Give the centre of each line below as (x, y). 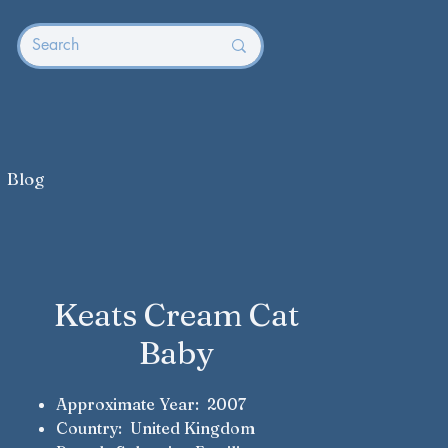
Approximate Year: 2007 (151, 404)
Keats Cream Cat (176, 314)
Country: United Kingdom (155, 428)
